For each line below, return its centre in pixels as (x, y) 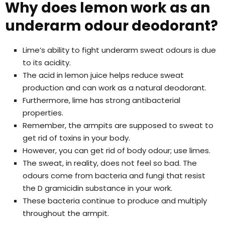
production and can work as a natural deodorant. (115, 87)
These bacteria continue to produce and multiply (115, 200)
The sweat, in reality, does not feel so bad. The (110, 163)
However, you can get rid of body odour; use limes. (117, 150)
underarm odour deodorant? (111, 26)
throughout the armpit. (66, 213)
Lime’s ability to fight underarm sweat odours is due (119, 50)
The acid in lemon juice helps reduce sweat (103, 75)
